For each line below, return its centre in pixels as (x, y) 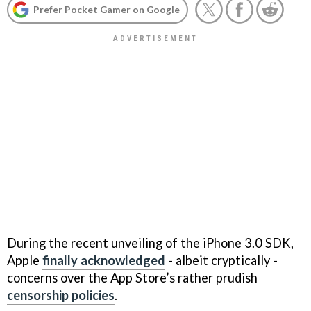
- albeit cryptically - (221, 260)
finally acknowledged (104, 260)
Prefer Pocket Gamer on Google (107, 9)
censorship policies (61, 295)
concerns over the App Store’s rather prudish (132, 277)
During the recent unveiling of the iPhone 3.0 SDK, (150, 243)
